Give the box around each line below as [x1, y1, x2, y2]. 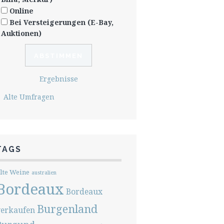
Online [9, 6, 33, 15]
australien [31, 169, 56, 176]
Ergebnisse [39, 74, 78, 83]
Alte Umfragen [3, 92, 54, 101]
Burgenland [36, 201, 97, 216]
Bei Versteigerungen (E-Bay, [9, 17, 113, 27]
